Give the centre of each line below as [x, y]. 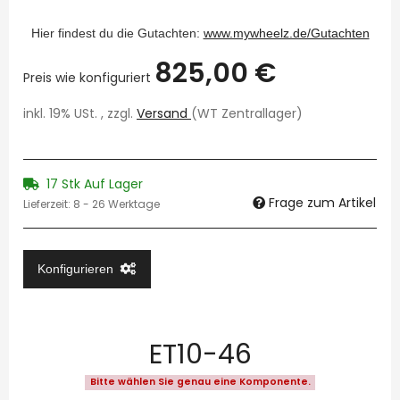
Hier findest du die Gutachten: [117, 33]
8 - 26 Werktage [117, 204]
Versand [164, 114]
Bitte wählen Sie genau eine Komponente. [200, 382]
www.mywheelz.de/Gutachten [286, 33]
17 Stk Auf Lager [95, 184]
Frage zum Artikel [322, 203]
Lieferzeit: [48, 204]
